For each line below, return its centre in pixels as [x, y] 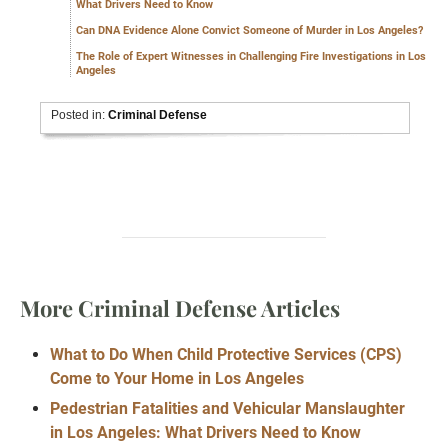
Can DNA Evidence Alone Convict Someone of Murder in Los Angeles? [249, 31]
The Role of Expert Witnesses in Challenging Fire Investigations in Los [251, 57]
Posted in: [80, 115]
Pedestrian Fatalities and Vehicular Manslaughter [227, 409]
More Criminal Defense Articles [180, 308]
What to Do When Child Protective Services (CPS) [226, 355]
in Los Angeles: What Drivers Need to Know [205, 433]
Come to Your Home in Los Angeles [177, 379]
